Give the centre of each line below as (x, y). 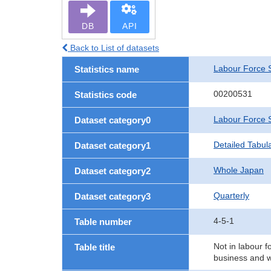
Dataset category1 (113, 145)
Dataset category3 (113, 196)
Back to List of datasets (113, 48)
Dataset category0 (113, 120)
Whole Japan (239, 170)
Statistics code (106, 95)
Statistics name (107, 69)
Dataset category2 (113, 171)
